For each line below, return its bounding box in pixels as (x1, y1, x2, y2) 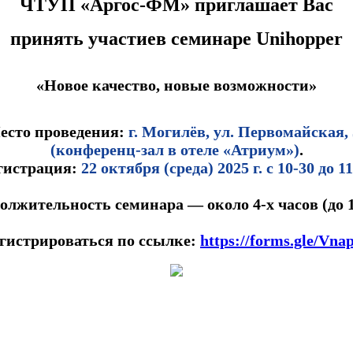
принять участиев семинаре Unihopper (10, 28, 343, 49)
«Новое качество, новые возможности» (36, 76, 317, 94)
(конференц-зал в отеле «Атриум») (50, 140, 299, 158)
